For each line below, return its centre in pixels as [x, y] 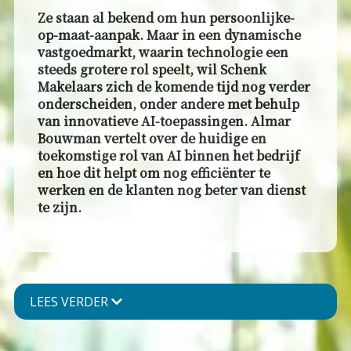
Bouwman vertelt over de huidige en [152, 139]
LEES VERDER [70, 302]
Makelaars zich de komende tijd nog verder [174, 87]
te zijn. [59, 208]
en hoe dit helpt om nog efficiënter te [154, 173]
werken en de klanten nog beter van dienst [171, 190]
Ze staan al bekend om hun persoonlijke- [166, 18]
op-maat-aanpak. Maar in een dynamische [169, 35]
